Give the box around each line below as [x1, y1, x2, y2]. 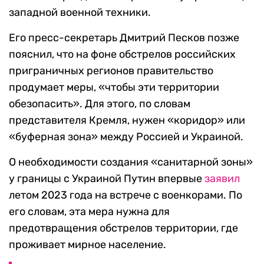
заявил [204, 172, 240, 186]
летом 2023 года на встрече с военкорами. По [9, 189, 242, 202]
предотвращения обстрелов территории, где [9, 222, 238, 235]
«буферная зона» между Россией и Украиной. [9, 130, 243, 144]
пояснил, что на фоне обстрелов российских [9, 48, 236, 61]
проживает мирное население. [9, 238, 166, 252]
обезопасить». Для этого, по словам [9, 97, 190, 111]
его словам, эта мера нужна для [9, 205, 170, 219]
